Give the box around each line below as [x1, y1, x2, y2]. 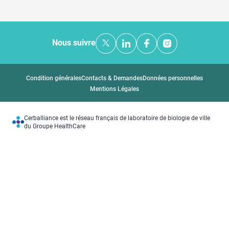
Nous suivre [52, 38, 96, 48]
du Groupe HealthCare [24, 123, 85, 130]
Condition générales [26, 75, 81, 82]
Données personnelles [143, 75, 203, 82]
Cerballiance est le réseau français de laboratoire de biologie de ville [24, 114, 210, 122]
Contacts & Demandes [81, 75, 143, 82]
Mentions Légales [90, 85, 139, 93]
